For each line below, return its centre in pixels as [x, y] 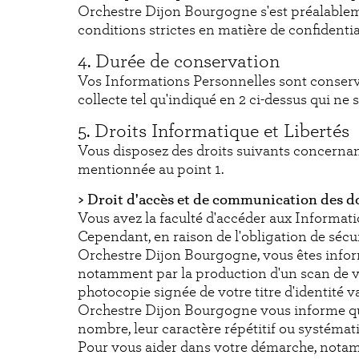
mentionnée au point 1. [151, 170]
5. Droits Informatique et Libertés [214, 132]
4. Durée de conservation [179, 62]
